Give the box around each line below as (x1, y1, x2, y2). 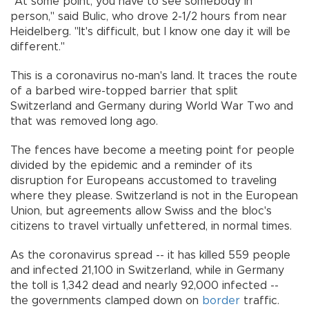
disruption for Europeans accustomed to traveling (10, 175, 277, 186)
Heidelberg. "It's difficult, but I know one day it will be (10, 26, 290, 37)
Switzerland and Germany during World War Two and (10, 100, 293, 112)
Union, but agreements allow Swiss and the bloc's (10, 205, 272, 217)
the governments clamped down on (10, 295, 202, 306)
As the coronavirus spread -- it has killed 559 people (10, 249, 290, 261)
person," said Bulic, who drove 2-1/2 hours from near (10, 10, 287, 22)
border (202, 295, 240, 306)
